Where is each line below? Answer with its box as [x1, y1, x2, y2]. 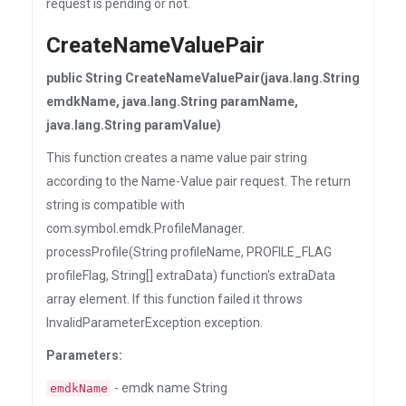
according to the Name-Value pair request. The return [46, 174, 351, 188]
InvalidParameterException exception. [46, 315, 263, 330]
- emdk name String [111, 381, 227, 395]
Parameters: [46, 348, 122, 362]
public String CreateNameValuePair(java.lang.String [46, 71, 360, 85]
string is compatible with [46, 198, 185, 212]
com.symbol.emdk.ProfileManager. [46, 221, 245, 236]
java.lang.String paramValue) [46, 118, 221, 132]
